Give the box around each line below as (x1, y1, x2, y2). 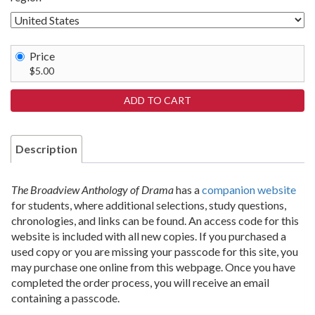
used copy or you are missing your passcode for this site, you (11, 245, 298, 259)
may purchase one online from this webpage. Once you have (11, 260, 295, 274)
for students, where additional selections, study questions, (11, 198, 286, 212)
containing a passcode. (11, 291, 120, 305)
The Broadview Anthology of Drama (11, 183, 174, 197)
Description (15, 142, 77, 156)
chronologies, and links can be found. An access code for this (11, 214, 299, 228)
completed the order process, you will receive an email (11, 276, 269, 290)
